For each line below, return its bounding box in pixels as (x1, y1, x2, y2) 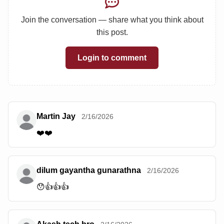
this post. (96, 27, 128, 36)
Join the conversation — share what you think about (20, 15, 203, 24)
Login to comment (77, 53, 146, 62)
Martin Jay (36, 112, 75, 121)
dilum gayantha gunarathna (36, 166, 141, 175)
